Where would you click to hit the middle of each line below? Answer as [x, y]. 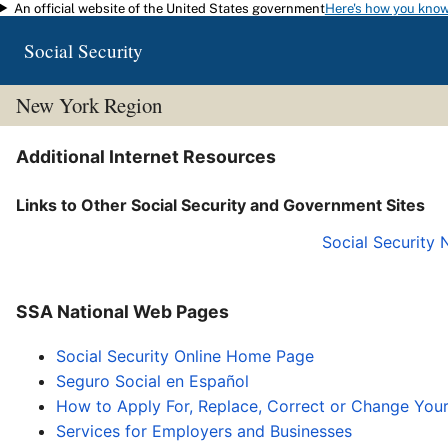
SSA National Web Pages [122, 312]
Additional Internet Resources [146, 157]
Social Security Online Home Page [185, 355]
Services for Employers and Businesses [204, 430]
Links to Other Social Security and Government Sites [220, 204]
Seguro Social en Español [152, 380]
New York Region [88, 105]
